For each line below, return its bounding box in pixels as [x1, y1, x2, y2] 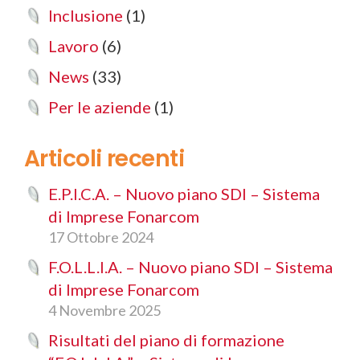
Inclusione [48, 5, 123, 25]
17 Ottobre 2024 [48, 227, 153, 246]
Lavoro [48, 35, 99, 55]
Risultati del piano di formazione [48, 329, 284, 350]
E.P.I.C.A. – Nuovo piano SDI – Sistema [48, 183, 320, 203]
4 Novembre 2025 [48, 301, 161, 319]
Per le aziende [48, 96, 151, 117]
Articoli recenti [24, 142, 185, 174]
